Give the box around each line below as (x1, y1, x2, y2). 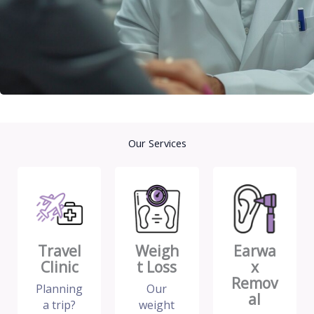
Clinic (40, 257, 78, 278)
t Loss (137, 257, 177, 278)
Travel (37, 241, 81, 261)
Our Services (128, 136, 186, 151)
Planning (36, 281, 83, 297)
